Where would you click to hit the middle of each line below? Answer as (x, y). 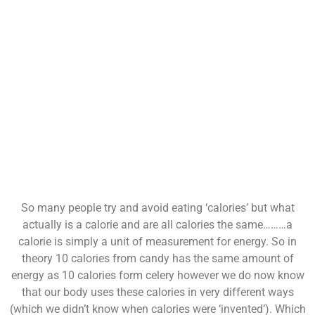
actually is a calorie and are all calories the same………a (157, 225)
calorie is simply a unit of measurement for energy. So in (157, 242)
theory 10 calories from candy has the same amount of (157, 259)
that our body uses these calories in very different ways (157, 292)
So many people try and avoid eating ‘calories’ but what (157, 208)
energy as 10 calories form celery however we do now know (157, 276)
